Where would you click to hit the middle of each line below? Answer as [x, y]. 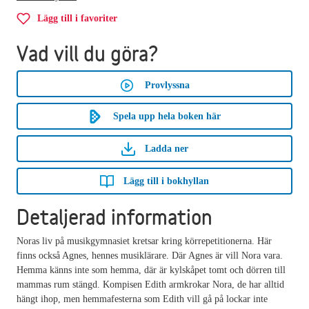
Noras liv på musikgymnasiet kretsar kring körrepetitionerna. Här [144, 241]
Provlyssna [167, 85]
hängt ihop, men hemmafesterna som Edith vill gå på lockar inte [142, 299]
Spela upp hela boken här [167, 116]
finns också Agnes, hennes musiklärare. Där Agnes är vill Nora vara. [150, 255]
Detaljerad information [114, 217]
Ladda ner [166, 148]
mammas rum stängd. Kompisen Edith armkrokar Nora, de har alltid [150, 284]
